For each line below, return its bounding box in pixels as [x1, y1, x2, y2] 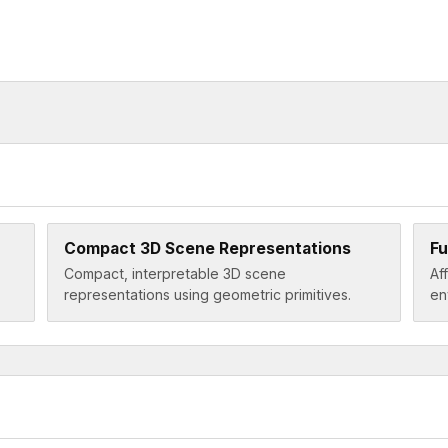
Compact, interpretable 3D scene [63, 265, 286, 283]
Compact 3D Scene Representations [63, 238, 351, 258]
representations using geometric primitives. [63, 286, 351, 304]
